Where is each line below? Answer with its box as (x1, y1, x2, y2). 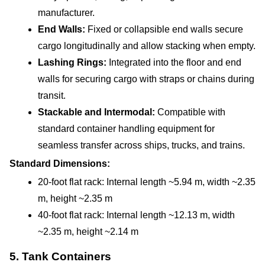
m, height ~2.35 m (38, 193, 112, 204)
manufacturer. (38, 8, 95, 18)
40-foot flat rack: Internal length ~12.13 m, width (38, 210, 235, 221)
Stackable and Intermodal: (38, 107, 157, 118)
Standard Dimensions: (9, 159, 110, 169)
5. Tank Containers (9, 250, 111, 263)
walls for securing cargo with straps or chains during (38, 74, 254, 85)
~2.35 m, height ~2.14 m (38, 227, 138, 237)
